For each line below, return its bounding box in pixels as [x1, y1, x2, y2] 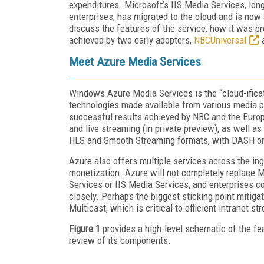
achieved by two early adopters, [69, 34, 194, 46]
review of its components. [69, 234, 171, 246]
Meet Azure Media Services [69, 54, 201, 69]
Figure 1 [69, 222, 100, 235]
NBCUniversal [194, 34, 246, 46]
